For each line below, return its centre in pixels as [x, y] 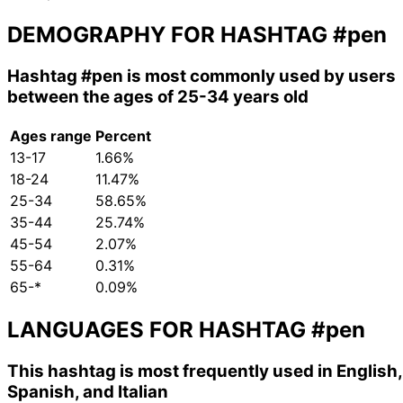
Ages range [51, 135]
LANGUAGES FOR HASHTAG [159, 329]
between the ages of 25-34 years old [158, 97]
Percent [123, 135]
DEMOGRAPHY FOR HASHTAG [170, 35]
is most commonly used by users [260, 76]
